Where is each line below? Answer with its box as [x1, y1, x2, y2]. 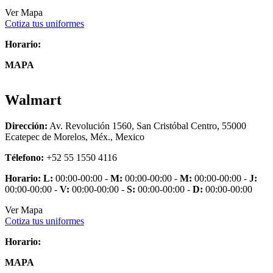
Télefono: [5, 152, 44, 163]
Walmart [5, 92, 62, 108]
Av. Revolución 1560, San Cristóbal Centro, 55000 [48, 121, 246, 132]
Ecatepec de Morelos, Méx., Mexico [5, 132, 144, 143]
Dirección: [5, 121, 48, 132]
